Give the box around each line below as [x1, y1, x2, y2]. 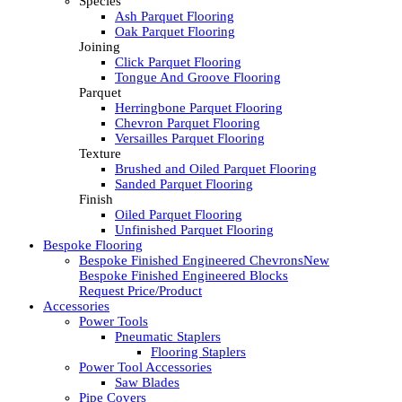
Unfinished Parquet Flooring [115, 223, 274, 238]
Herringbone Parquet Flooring [115, 100, 283, 116]
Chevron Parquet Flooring [115, 116, 260, 131]
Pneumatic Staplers [115, 329, 221, 345]
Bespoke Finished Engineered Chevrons [79, 253, 303, 268]
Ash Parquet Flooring [115, 9, 234, 24]
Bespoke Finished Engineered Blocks [79, 268, 288, 284]
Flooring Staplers [151, 345, 246, 360]
